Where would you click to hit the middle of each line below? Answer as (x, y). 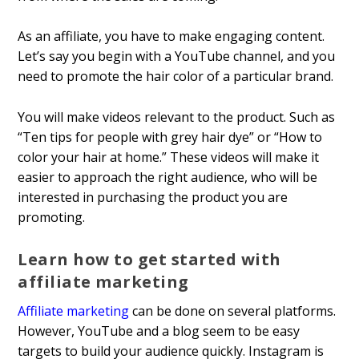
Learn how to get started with (149, 259)
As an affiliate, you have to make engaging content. (171, 36)
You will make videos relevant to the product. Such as (177, 117)
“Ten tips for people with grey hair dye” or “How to (170, 137)
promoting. (52, 217)
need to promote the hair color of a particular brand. (176, 77)
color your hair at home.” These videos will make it (169, 157)
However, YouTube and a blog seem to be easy (159, 331)
